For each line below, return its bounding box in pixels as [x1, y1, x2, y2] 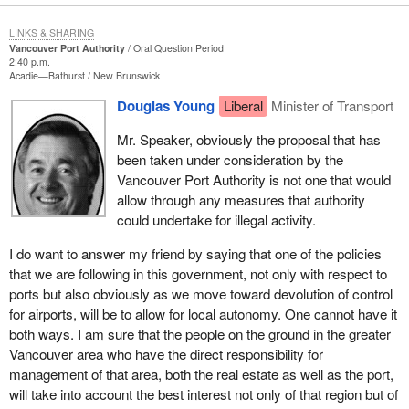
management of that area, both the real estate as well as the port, [8, 364, 393, 384]
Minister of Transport [271, 95, 394, 115]
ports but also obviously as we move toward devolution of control [8, 284, 393, 304]
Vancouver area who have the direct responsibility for [8, 344, 323, 364]
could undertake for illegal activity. [116, 209, 316, 229]
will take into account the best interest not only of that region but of [8, 384, 398, 404]
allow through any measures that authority [116, 189, 365, 209]
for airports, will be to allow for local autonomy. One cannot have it [8, 304, 397, 324]
